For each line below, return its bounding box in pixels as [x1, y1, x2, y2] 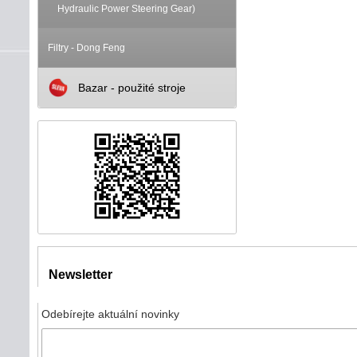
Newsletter [49, 268, 112, 281]
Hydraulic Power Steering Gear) [57, 3, 195, 14]
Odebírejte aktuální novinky [41, 308, 182, 320]
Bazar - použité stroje [78, 81, 186, 94]
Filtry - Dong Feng [48, 42, 125, 53]
